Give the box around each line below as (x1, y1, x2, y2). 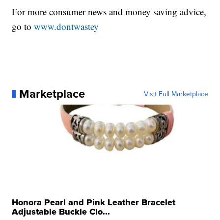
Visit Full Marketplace (143, 88, 208, 99)
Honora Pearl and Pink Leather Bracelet (12, 195, 176, 209)
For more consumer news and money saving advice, (12, 5, 207, 18)
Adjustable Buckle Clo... (12, 205, 110, 218)
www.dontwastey (34, 20, 99, 32)
